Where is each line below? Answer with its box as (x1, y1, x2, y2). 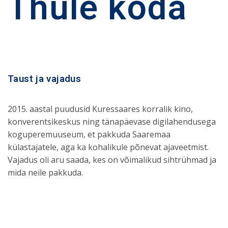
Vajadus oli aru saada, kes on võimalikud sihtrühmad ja (8, 154, 217, 165)
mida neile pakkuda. (8, 166, 83, 178)
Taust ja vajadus (8, 71, 81, 86)
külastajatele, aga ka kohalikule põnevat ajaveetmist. (8, 141, 209, 153)
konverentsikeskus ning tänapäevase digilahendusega (8, 116, 216, 127)
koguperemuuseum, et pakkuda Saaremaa (8, 128, 171, 140)
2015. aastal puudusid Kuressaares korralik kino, (8, 103, 193, 115)
